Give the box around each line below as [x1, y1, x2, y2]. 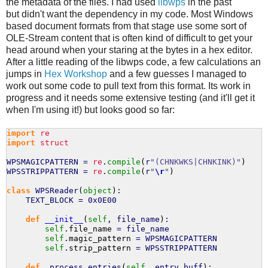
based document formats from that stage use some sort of [6, 21, 246, 32]
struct [40, 138, 69, 148]
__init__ [45, 215, 83, 224]
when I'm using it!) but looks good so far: [6, 105, 175, 115]
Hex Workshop [44, 69, 107, 80]
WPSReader [31, 186, 78, 196]
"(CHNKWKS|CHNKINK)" [150, 157, 241, 167]
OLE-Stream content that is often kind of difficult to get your [6, 33, 252, 44]
